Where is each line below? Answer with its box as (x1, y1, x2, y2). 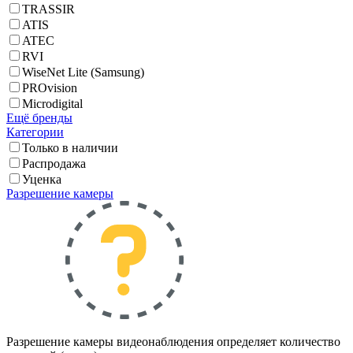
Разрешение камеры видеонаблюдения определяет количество (6, 335, 340, 349)
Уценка (22, 173, 61, 187)
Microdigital (22, 97, 83, 111)
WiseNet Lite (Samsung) (22, 65, 144, 80)
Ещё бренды (6, 111, 72, 125)
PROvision (22, 81, 77, 95)
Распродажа (22, 157, 86, 171)
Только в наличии (22, 141, 118, 155)
